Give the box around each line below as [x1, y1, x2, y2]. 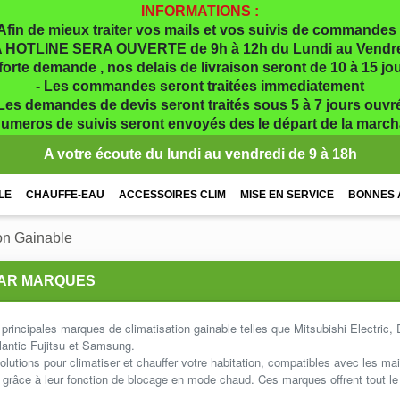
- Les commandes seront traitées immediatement [36, 79, 364, 94]
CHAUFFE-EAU [25, 188, 104, 201]
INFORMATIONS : [141, 4, 259, 19]
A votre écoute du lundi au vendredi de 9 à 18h [43, 146, 357, 162]
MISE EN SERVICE [239, 188, 334, 201]
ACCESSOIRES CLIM [118, 188, 226, 201]
